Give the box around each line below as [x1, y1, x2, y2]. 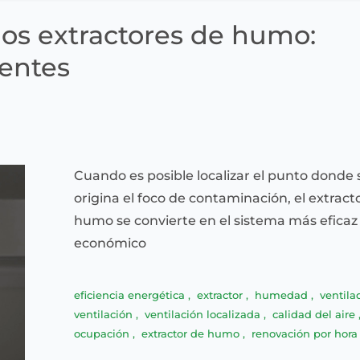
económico [74, 235, 146, 251]
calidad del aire [272, 308, 358, 321]
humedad [255, 288, 311, 301]
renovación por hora [252, 327, 358, 340]
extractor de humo [141, 327, 243, 340]
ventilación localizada [145, 308, 264, 321]
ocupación [74, 327, 133, 340]
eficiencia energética [74, 288, 188, 301]
